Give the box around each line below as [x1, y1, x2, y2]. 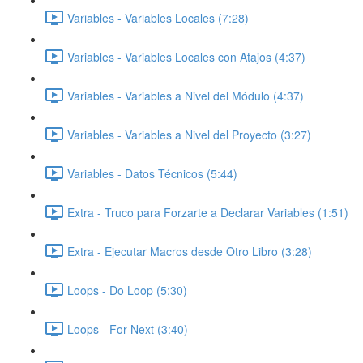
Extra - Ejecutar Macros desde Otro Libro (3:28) [67, 242, 312, 259]
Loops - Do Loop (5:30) [67, 281, 187, 298]
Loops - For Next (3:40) [67, 320, 188, 337]
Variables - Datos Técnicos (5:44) [67, 164, 237, 181]
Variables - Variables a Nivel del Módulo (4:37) [67, 87, 304, 104]
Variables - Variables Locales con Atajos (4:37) [67, 48, 305, 65]
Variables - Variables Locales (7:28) [67, 9, 249, 26]
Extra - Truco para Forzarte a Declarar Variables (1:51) [67, 203, 348, 220]
